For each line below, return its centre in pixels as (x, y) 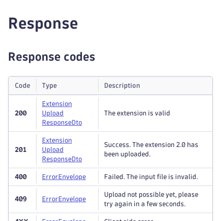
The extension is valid (137, 113)
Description (122, 86)
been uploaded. (127, 154)
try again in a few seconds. (145, 204)
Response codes (52, 56)
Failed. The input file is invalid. (151, 177)
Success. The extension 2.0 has (151, 145)
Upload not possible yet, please (151, 195)
